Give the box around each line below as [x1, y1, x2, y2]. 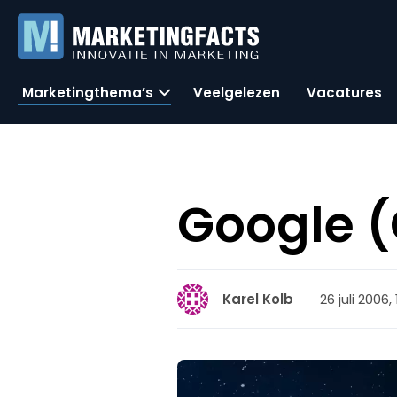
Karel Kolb [222, 290, 294, 308]
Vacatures [307, 82, 382, 102]
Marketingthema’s [22, 82, 153, 102]
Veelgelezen [193, 82, 280, 102]
